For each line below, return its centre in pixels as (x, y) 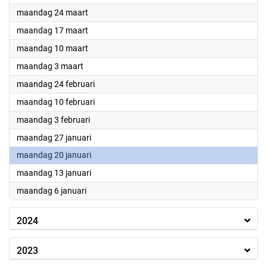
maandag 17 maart (52, 30)
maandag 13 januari (54, 173)
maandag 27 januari (54, 138)
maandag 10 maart (52, 48)
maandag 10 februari (56, 102)
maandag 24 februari (56, 84)
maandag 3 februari (53, 120)
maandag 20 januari (54, 155)
